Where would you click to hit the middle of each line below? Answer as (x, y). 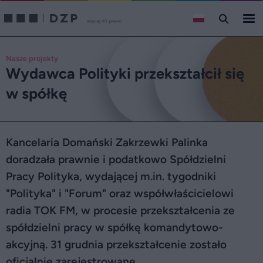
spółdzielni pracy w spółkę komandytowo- (114, 227)
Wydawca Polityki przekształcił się (125, 73)
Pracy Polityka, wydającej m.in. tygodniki (111, 176)
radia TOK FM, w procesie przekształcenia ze (120, 210)
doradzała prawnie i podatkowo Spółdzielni (116, 159)
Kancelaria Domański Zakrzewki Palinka (107, 142)
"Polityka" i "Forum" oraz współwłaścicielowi (120, 193)
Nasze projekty (32, 58)
